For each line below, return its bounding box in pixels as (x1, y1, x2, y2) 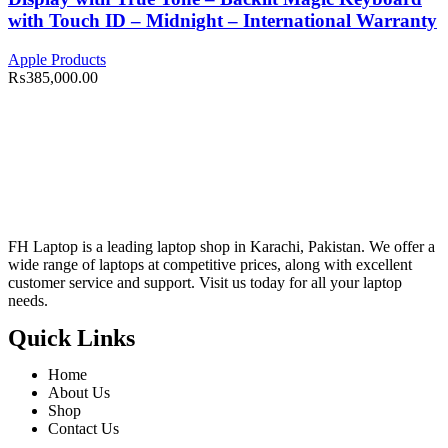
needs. (8, 292, 48, 309)
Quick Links (8, 325, 135, 351)
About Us (48, 384, 110, 401)
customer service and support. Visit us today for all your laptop (8, 274, 402, 291)
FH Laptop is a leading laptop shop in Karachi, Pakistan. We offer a (8, 238, 435, 255)
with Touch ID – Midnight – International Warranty (8, 10, 437, 32)
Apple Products (8, 51, 106, 68)
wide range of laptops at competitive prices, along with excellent (8, 256, 412, 273)
